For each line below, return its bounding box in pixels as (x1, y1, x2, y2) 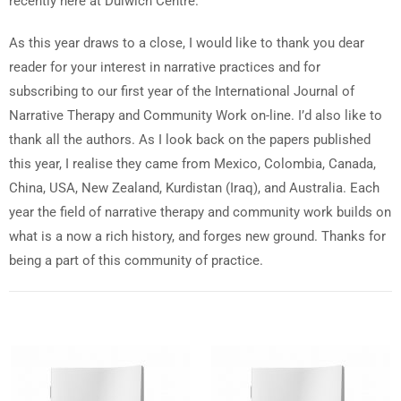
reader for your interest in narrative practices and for (9, 59, 320, 75)
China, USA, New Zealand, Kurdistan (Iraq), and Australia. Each (9, 180, 380, 196)
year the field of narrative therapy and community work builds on (9, 204, 391, 220)
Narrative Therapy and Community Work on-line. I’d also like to (9, 107, 382, 124)
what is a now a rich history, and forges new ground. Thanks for (9, 228, 386, 244)
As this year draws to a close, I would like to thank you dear (9, 35, 364, 51)
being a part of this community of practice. (9, 252, 263, 269)
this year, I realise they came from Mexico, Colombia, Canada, (9, 156, 376, 172)
